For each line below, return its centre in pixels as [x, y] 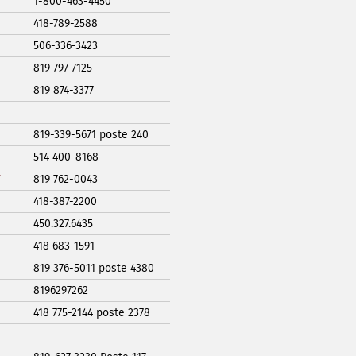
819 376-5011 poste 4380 [94, 268]
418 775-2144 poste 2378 [92, 312]
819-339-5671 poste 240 [91, 134]
